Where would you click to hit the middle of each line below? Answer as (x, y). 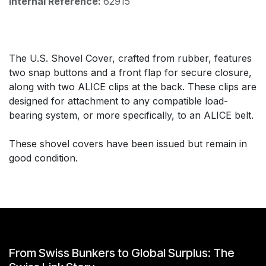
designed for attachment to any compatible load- (118, 101)
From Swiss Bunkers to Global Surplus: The (122, 253)
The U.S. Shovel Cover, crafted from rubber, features (130, 58)
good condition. (43, 158)
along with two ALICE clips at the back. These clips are (133, 86)
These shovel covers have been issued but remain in (128, 143)
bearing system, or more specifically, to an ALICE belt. (131, 115)
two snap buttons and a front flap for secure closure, (130, 72)
